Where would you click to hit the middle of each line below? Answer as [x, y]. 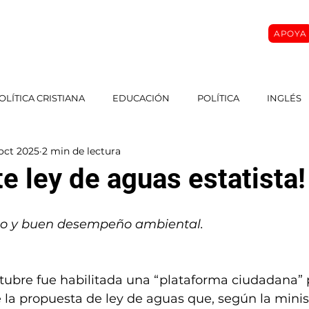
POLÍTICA [218, 98]
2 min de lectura [81, 151]
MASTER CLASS [119, 34]
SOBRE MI [44, 34]
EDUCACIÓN [141, 98]
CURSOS [191, 34]
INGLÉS [284, 98]
